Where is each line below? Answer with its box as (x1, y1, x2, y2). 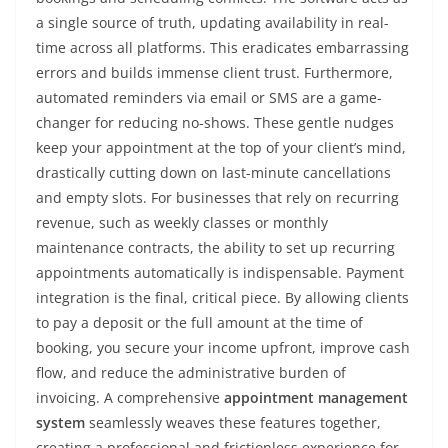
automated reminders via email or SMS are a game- (36, 88, 382, 107)
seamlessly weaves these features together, (85, 413, 381, 432)
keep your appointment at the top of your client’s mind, (36, 138, 406, 157)
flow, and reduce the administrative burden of (36, 363, 346, 382)
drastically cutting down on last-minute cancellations (36, 163, 391, 182)
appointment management (224, 388, 408, 407)
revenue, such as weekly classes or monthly (36, 213, 328, 232)
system (36, 413, 85, 432)
